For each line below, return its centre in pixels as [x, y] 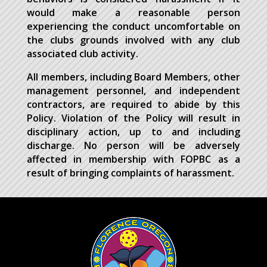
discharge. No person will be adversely [133, 145]
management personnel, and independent [133, 91]
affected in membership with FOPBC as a [133, 159]
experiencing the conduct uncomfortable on [133, 26]
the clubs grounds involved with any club [133, 40]
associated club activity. [82, 54]
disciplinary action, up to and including [133, 132]
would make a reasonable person [133, 13]
